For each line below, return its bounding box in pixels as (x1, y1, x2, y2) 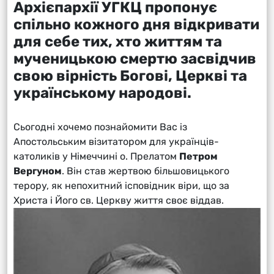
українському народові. (13, 84, 194, 102)
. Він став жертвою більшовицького (62, 165, 229, 177)
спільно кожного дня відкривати (13, 15, 259, 33)
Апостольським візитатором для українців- (13, 135, 219, 147)
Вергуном (13, 165, 62, 177)
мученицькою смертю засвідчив (13, 50, 256, 67)
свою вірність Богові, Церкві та (13, 67, 247, 84)
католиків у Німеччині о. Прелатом (13, 150, 179, 162)
